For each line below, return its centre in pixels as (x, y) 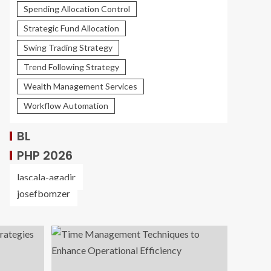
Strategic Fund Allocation (71, 28)
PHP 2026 (45, 156)
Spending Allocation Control (77, 9)
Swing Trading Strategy (68, 48)
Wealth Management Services (80, 87)
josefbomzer (44, 194)
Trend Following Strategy (71, 67)
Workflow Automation (66, 106)
